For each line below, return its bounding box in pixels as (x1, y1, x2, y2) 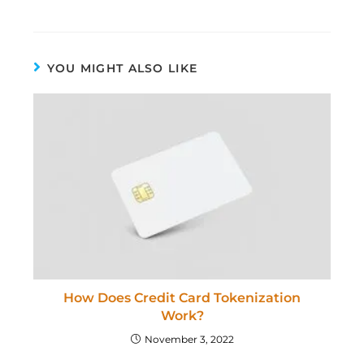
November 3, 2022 (144, 332, 234, 345)
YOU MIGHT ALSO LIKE (46, 60, 198, 76)
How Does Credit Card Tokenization (63, 289, 301, 305)
